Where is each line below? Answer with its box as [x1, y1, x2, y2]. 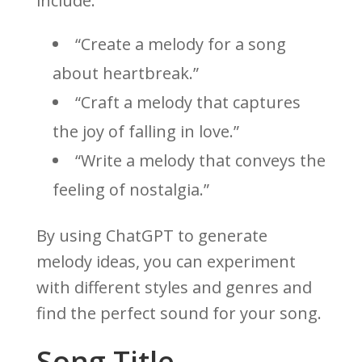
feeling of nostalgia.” [52, 179, 209, 201]
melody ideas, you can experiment [36, 250, 296, 273]
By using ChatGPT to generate [36, 225, 267, 247]
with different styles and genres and [36, 276, 312, 299]
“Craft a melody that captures [74, 91, 301, 114]
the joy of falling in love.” [52, 120, 239, 143]
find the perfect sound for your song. [36, 302, 322, 325]
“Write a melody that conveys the [74, 149, 326, 172]
